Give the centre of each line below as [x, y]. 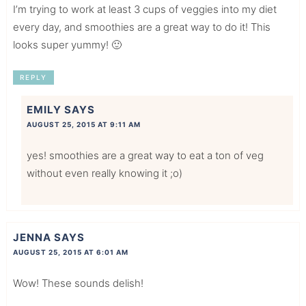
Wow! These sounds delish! [78, 283]
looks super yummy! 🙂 [67, 45]
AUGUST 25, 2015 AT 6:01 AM [70, 252]
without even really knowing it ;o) [104, 173]
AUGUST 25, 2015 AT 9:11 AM [83, 125]
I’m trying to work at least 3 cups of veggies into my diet [144, 10]
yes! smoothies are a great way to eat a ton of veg [145, 156]
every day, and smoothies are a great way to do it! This [141, 27]
